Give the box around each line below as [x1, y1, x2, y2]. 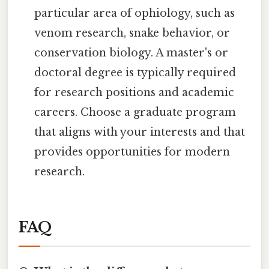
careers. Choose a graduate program [34, 106, 237, 119]
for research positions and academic [34, 86, 235, 100]
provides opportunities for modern [34, 145, 231, 159]
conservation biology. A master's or [34, 46, 229, 60]
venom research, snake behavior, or [34, 26, 231, 40]
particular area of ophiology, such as [34, 7, 235, 20]
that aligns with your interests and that [34, 125, 246, 139]
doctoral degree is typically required [34, 66, 237, 80]
